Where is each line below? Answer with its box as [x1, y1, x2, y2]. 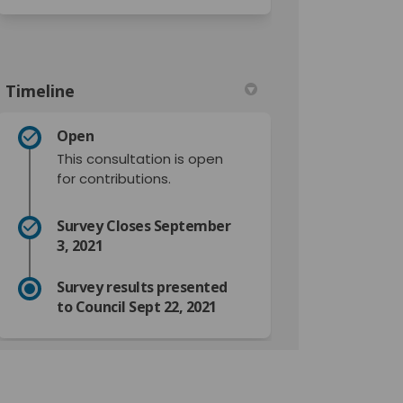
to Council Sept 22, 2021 [57, 296, 217, 317]
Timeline [5, 79, 76, 102]
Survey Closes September [57, 215, 231, 236]
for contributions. [57, 168, 172, 188]
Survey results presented [57, 276, 228, 297]
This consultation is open [57, 148, 224, 168]
